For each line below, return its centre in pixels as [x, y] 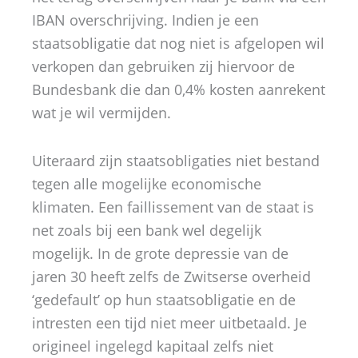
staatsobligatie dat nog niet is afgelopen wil [178, 43]
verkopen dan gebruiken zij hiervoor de [163, 66]
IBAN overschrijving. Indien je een [145, 20]
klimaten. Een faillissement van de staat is [173, 207]
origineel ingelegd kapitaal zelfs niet [153, 346]
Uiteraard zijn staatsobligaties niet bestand [176, 161]
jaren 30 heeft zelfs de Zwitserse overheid [171, 276]
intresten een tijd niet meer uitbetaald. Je [169, 323]
